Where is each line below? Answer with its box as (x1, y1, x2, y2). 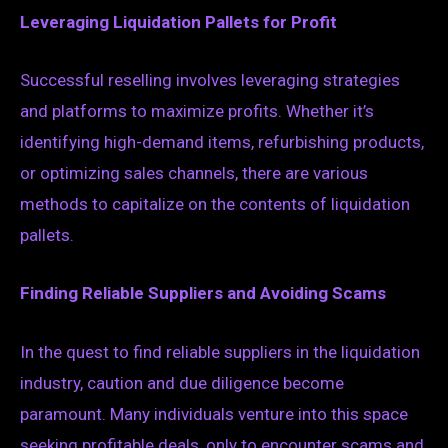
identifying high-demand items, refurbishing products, (20, 132, 424, 153)
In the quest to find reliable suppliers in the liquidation (20, 341, 420, 362)
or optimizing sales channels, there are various (20, 163, 368, 184)
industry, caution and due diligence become (20, 372, 344, 393)
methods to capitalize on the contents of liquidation (20, 194, 410, 215)
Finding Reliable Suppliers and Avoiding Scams (20, 283, 386, 304)
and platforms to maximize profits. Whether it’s (20, 101, 374, 122)
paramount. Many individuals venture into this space (20, 403, 408, 424)
